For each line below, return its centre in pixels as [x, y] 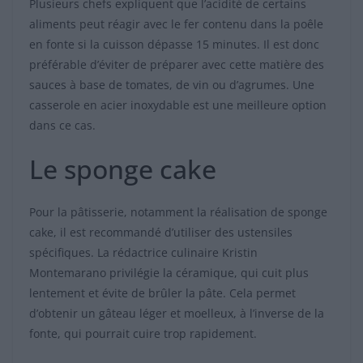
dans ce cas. [62, 126]
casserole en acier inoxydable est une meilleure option [178, 105]
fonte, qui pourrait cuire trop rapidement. [143, 334]
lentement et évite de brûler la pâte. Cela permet [162, 293]
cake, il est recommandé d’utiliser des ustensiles [161, 233]
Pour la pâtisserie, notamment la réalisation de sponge [178, 212]
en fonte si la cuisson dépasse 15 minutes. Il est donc [174, 45]
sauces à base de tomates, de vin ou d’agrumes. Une [172, 85]
